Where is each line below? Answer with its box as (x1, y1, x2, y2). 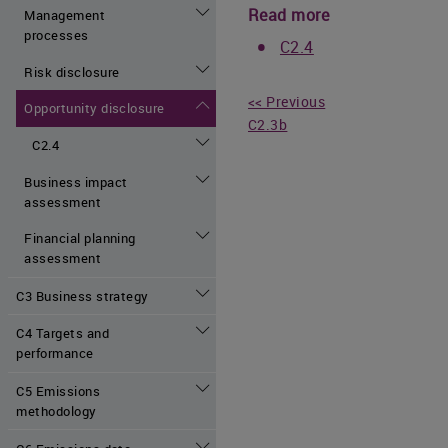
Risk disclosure (24, 62, 120, 81)
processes (24, 26, 89, 45)
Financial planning (24, 229, 136, 248)
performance (16, 344, 94, 363)
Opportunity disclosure (24, 99, 165, 118)
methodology (16, 402, 97, 421)
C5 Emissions (16, 382, 101, 401)
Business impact (24, 172, 128, 191)
